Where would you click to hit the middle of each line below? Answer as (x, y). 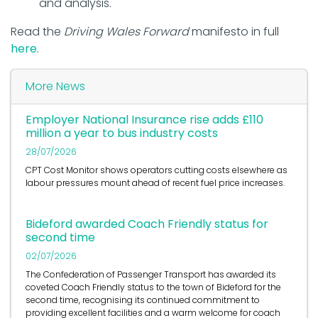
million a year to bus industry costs (122, 133)
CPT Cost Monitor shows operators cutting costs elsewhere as (157, 170)
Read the (37, 32)
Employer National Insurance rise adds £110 (144, 120)
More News (55, 87)
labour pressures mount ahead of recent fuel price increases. (155, 183)
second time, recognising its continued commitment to (143, 300)
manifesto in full (234, 32)
